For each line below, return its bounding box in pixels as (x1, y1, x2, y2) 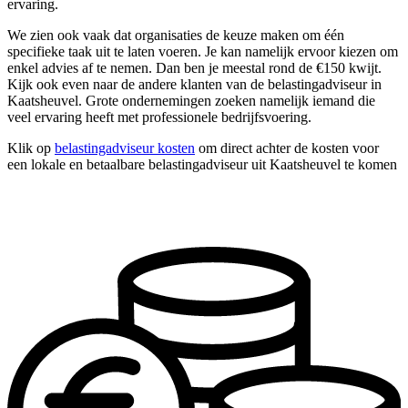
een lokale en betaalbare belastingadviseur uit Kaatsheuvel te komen (7, 157, 397, 173)
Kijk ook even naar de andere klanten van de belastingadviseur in (7, 76, 382, 93)
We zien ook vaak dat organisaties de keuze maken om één (7, 27, 344, 44)
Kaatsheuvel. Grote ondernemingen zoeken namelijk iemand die (7, 93, 375, 109)
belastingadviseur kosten (55, 140, 195, 157)
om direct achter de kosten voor (195, 140, 379, 157)
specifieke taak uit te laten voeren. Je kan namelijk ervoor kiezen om (7, 44, 398, 60)
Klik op (7, 140, 55, 157)
